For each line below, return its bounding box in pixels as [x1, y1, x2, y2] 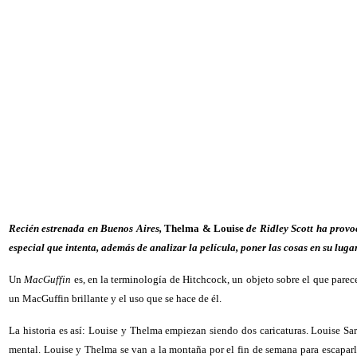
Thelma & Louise [161, 222, 247, 234]
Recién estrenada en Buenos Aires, [9, 222, 162, 234]
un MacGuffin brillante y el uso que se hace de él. [9, 292, 222, 304]
